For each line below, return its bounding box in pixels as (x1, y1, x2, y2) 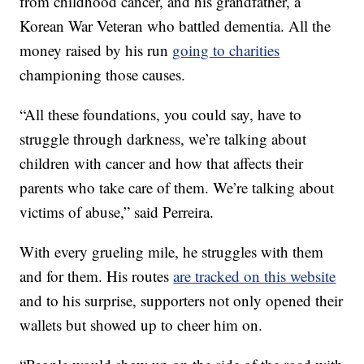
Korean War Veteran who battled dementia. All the (19, 15, 331, 36)
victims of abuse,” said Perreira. (19, 201, 214, 222)
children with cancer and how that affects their (19, 152, 304, 173)
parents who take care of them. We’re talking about (19, 176, 335, 197)
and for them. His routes (19, 265, 174, 286)
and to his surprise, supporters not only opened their (19, 289, 344, 310)
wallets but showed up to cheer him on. (19, 314, 263, 335)
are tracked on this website (173, 265, 336, 286)
